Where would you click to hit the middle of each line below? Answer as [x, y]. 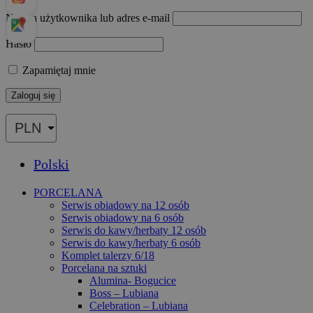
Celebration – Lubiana [139, 305]
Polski [51, 164]
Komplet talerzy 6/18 [108, 255]
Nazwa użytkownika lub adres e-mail [88, 17]
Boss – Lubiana [124, 293]
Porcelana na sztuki [104, 268]
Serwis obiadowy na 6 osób [123, 217]
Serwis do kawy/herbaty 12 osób [134, 230]
